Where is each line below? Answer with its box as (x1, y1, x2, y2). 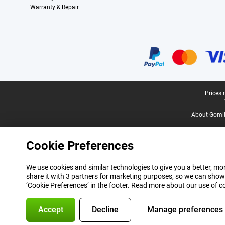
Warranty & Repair (30, 4, 79, 11)
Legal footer (8, 90, 47, 98)
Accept (38, 205, 63, 214)
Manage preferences (147, 205, 223, 214)
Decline (92, 205, 119, 214)
